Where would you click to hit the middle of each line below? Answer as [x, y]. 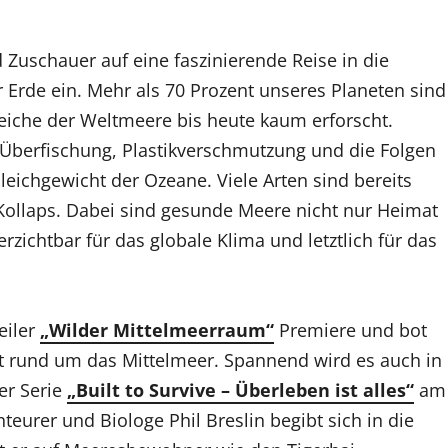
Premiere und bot [350, 329]
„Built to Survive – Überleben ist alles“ [240, 389]
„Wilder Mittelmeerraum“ [157, 329]
